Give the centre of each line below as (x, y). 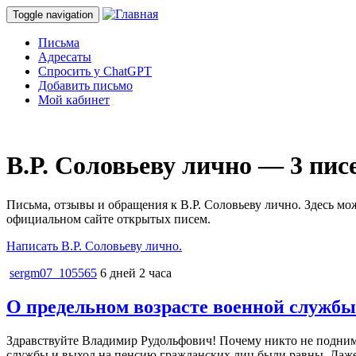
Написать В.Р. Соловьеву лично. (94, 246)
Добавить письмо (85, 85)
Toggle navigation (53, 15)
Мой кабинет (74, 100)
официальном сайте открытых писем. (108, 219)
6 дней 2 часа (136, 273)
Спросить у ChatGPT (95, 71)
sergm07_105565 (53, 273)
